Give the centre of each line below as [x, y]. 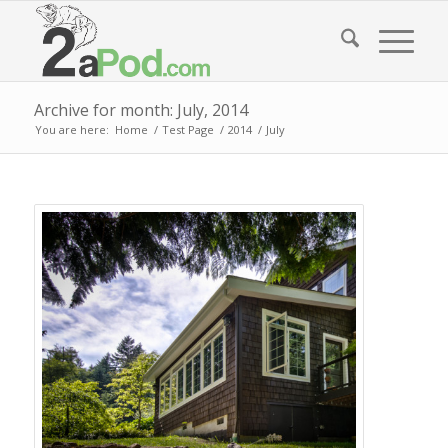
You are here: [71, 129]
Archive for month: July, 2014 [140, 110]
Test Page [187, 129]
